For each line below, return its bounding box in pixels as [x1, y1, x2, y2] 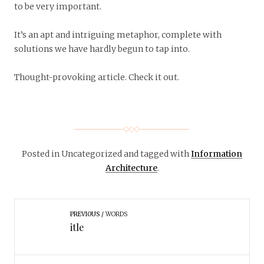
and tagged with [122, 148, 191, 159]
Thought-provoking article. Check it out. [14, 71, 179, 82]
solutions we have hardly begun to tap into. [14, 43, 190, 54]
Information [191, 148, 242, 159]
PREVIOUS [70, 210, 100, 218]
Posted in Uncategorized [22, 148, 122, 159]
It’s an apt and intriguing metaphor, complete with [14, 29, 222, 40]
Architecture [105, 162, 157, 173]
